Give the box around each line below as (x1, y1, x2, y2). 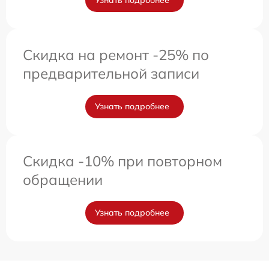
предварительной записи (23, 64, 199, 82)
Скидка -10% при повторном (23, 152, 222, 170)
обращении (23, 171, 103, 189)
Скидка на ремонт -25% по (23, 46, 209, 64)
